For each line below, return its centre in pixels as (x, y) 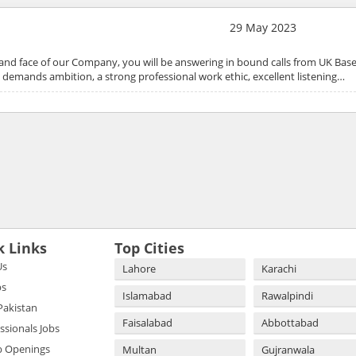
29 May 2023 (263, 27)
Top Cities (149, 248)
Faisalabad (147, 322)
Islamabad (147, 295)
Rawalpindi (287, 295)
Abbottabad (290, 322)
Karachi (279, 268)
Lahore (139, 268)
